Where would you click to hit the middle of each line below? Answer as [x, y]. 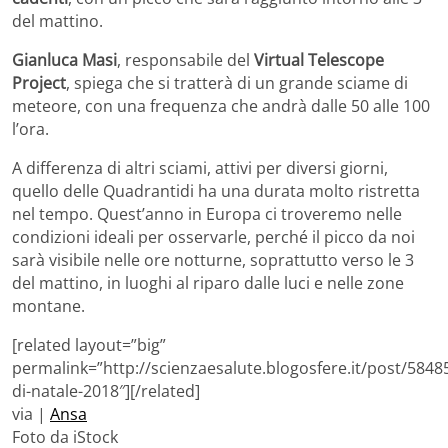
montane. [48, 306]
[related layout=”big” [89, 345]
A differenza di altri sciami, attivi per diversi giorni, [200, 168]
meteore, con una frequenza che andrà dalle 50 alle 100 [221, 106]
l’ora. [30, 129]
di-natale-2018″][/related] [106, 391]
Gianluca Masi [64, 60]
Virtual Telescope [319, 60]
